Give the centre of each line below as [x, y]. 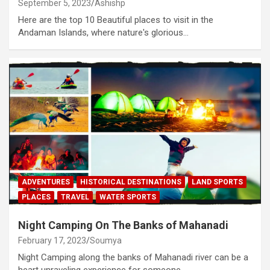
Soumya [106, 240]
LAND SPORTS [217, 182]
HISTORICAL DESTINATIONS [131, 182]
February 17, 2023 [52, 240]
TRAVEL [75, 197]
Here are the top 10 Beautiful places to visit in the [116, 20]
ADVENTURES [46, 182]
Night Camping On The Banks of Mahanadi [123, 225]
